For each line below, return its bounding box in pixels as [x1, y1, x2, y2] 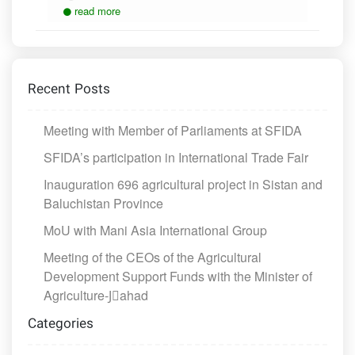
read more [74, 3, 120, 18]
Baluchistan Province [44, 194, 163, 212]
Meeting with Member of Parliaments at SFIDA [44, 121, 302, 139]
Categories [28, 315, 94, 334]
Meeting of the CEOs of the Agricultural [44, 248, 261, 266]
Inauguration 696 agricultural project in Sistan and [44, 175, 323, 193]
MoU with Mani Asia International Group [44, 221, 267, 239]
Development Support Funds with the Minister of [44, 267, 312, 285]
